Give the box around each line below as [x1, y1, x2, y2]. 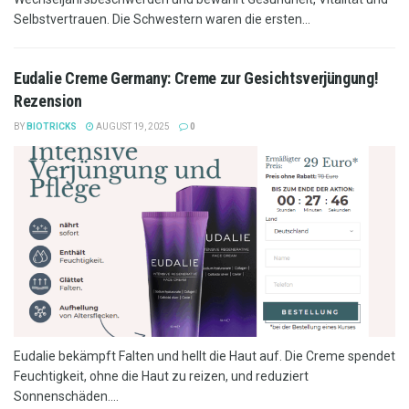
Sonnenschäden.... [14, 389, 119, 404]
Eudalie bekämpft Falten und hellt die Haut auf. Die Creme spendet [14, 349, 395, 363]
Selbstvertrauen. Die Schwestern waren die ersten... [14, 12, 310, 26]
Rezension [14, 91, 82, 110]
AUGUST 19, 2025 [94, 121, 170, 131]
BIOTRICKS [26, 121, 77, 131]
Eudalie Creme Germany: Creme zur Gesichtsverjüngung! [14, 68, 379, 88]
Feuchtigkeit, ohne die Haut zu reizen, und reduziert [14, 369, 309, 383]
